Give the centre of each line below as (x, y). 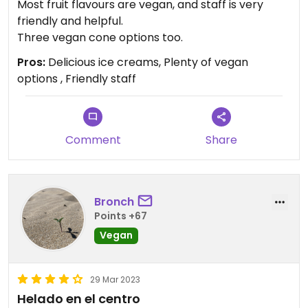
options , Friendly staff (77, 79)
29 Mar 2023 (115, 280)
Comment (93, 140)
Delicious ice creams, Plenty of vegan (147, 63)
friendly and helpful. (70, 21)
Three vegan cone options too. (100, 38)
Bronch (114, 201)
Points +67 (121, 216)
